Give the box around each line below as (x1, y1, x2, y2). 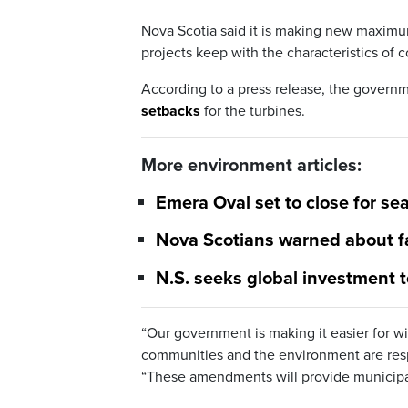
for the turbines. (200, 102, 305, 121)
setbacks (141, 102, 200, 121)
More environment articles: (141, 155, 362, 178)
